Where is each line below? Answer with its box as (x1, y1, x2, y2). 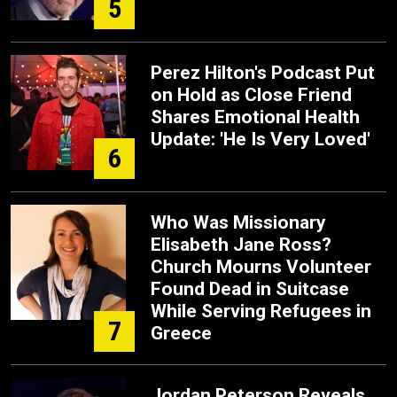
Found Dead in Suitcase (151, 278, 349, 300)
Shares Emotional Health (151, 106, 360, 128)
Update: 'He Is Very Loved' (151, 128, 370, 150)
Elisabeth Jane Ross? (151, 234, 331, 255)
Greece (151, 323, 212, 344)
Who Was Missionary (151, 212, 326, 233)
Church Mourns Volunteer (151, 256, 371, 277)
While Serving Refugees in (151, 300, 371, 322)
